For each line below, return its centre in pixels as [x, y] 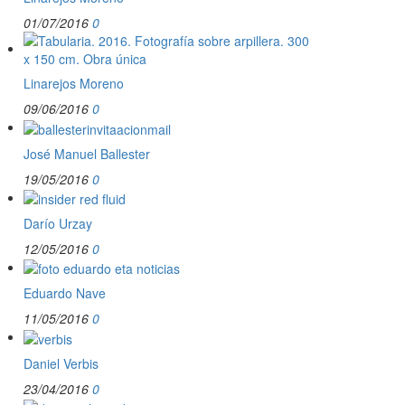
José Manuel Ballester [87, 153]
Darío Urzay [58, 223]
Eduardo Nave [65, 293]
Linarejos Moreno [74, 84]
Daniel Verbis [61, 363]
